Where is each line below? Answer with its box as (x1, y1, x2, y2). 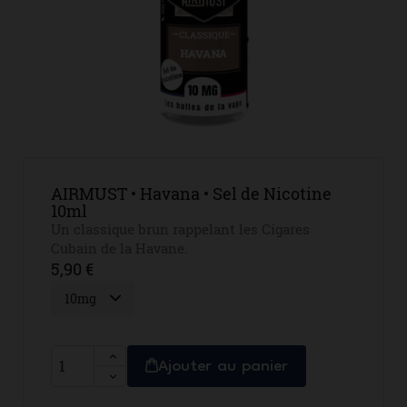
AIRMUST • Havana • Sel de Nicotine (51, 182, 332, 204)
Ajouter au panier (158, 352, 288, 382)
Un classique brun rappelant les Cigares (51, 219, 310, 238)
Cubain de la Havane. (51, 238, 188, 257)
